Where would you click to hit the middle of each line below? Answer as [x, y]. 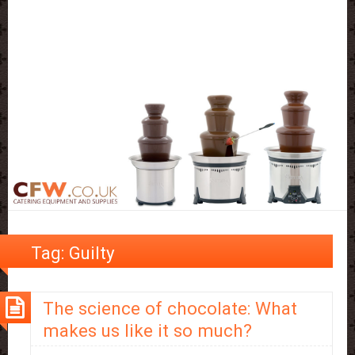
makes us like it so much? [147, 331]
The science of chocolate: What [170, 309]
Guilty [92, 253]
